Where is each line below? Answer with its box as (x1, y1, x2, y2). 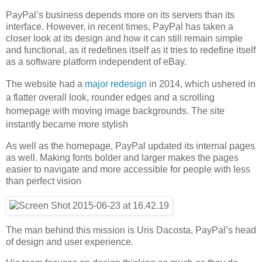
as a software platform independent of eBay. (6, 57, 187, 67)
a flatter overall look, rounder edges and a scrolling (6, 92, 215, 103)
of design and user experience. (6, 236, 133, 247)
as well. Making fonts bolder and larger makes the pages (6, 153, 239, 163)
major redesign (85, 79, 147, 89)
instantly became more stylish (6, 119, 128, 130)
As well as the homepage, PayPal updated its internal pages (6, 141, 255, 151)
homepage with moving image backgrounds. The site (6, 106, 225, 116)
